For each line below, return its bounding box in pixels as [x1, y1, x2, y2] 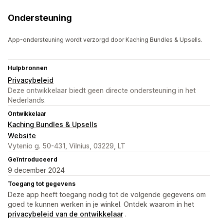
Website [8, 131, 36, 140]
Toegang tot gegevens [8, 180, 75, 188]
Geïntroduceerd [8, 156, 57, 163]
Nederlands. [8, 96, 46, 105]
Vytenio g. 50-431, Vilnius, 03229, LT [8, 142, 126, 150]
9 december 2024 [8, 166, 65, 175]
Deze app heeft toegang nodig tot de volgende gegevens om [8, 190, 206, 199]
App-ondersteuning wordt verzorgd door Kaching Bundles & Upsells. [8, 36, 202, 44]
